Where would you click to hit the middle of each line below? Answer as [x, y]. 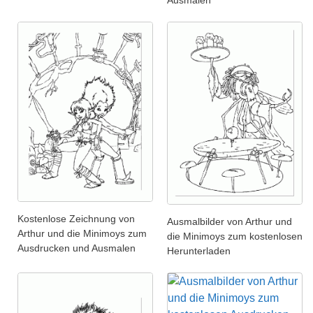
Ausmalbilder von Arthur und [230, 221]
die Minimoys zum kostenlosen [235, 236]
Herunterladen [199, 250]
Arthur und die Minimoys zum [82, 234]
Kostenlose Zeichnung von [76, 219]
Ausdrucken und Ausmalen [77, 248]
